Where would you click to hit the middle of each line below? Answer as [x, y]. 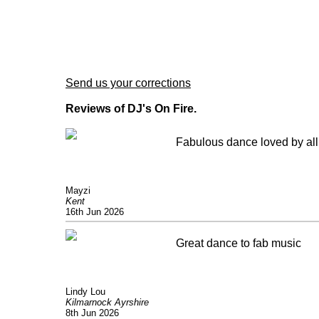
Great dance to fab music [239, 244]
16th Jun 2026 [95, 212]
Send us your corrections [128, 83]
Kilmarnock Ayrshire [107, 303]
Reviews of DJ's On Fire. [131, 109]
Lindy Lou [85, 292]
